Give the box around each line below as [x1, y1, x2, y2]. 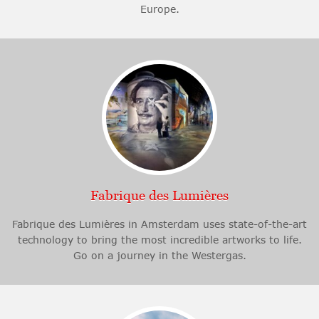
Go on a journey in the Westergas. [73, 249, 246, 262]
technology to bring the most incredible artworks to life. [17, 234, 302, 246]
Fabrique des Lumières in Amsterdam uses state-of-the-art [12, 218, 307, 231]
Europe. [140, 3, 179, 16]
